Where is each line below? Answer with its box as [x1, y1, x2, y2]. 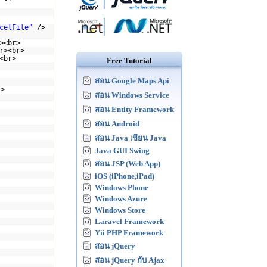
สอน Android [95, 119, 139, 128]
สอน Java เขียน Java [95, 133, 166, 142]
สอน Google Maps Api [95, 76, 169, 85]
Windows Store [95, 206, 145, 215]
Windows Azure [95, 194, 147, 203]
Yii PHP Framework [95, 228, 163, 237]
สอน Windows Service [95, 91, 169, 100]
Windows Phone [95, 183, 148, 192]
